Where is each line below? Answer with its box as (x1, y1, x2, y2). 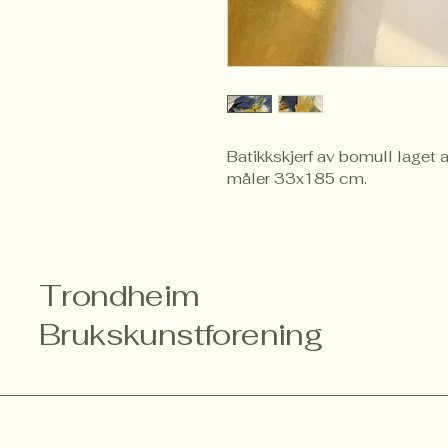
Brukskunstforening (39, 315, 323, 355)
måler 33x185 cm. (227, 169, 367, 189)
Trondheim (39, 276, 200, 316)
